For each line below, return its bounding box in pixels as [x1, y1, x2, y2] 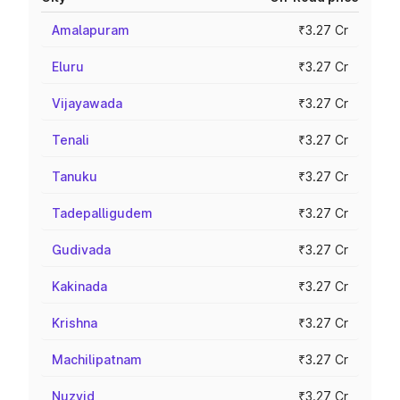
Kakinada [52, 279, 107, 294]
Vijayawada [52, 96, 122, 111]
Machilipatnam [52, 352, 142, 367]
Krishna [52, 315, 97, 330]
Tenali [52, 132, 89, 147]
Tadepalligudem [52, 205, 153, 221]
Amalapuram [52, 22, 129, 37]
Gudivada [52, 242, 111, 257]
